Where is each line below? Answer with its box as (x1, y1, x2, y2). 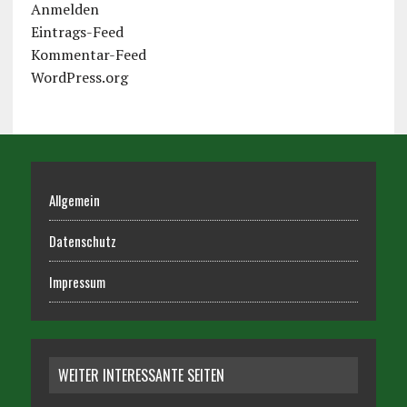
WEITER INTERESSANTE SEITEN (57, 364, 224, 387)
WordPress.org (30, 67, 128, 88)
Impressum (48, 272, 105, 293)
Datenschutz (48, 231, 116, 252)
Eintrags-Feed (30, 22, 124, 43)
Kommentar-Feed (30, 45, 146, 65)
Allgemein (48, 190, 100, 211)
